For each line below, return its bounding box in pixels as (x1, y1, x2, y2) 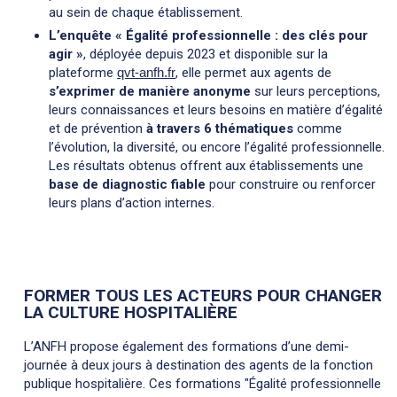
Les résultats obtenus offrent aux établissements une (49, 158, 363, 175)
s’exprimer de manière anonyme (49, 83, 251, 100)
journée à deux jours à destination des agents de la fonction (24, 356, 373, 373)
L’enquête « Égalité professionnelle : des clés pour (49, 27, 368, 44)
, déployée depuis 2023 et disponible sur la (83, 46, 328, 63)
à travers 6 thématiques (146, 121, 293, 137)
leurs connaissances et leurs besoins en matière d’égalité (49, 102, 383, 119)
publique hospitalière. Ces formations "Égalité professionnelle (24, 375, 381, 392)
